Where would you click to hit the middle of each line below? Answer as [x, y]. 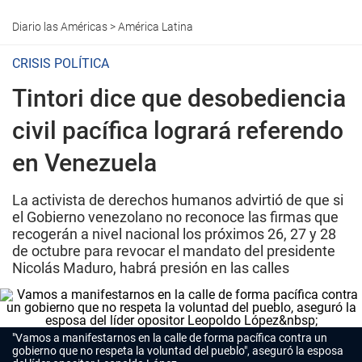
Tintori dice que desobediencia [179, 98]
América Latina [156, 27]
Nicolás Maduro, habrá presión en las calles [151, 268]
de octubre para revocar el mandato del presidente [174, 251]
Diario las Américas [60, 27]
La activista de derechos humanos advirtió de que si [178, 200]
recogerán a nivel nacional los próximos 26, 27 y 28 [174, 234]
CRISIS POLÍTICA [61, 63]
